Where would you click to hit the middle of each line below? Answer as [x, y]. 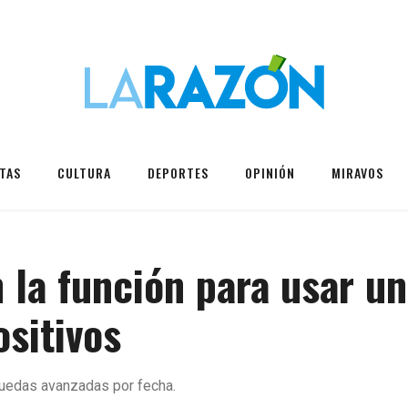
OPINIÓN [270, 173]
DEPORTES [178, 173]
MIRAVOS [357, 173]
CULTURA [84, 173]
